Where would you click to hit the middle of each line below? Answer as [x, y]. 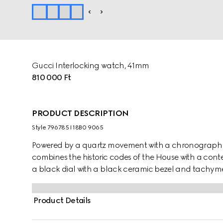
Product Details [62, 200]
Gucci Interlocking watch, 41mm [91, 65]
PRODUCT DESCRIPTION [80, 113]
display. [46, 193]
